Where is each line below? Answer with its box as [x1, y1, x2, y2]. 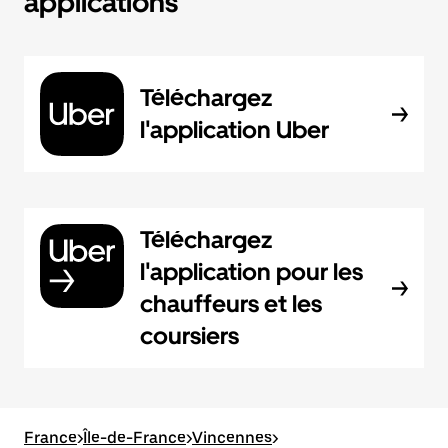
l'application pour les [140, 257, 363, 286]
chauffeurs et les [140, 289, 322, 318]
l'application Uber [140, 115, 329, 144]
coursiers [140, 321, 239, 350]
